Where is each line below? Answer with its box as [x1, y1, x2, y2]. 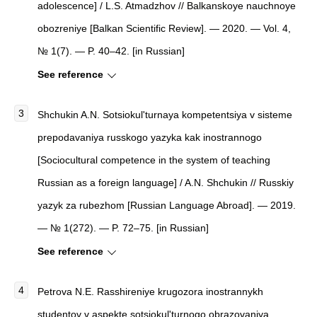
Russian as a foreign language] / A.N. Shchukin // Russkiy [38, 177, 294, 188]
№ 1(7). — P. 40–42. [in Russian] [38, 45, 185, 57]
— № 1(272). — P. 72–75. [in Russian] [38, 222, 209, 234]
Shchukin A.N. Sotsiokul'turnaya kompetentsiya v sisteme [38, 109, 292, 120]
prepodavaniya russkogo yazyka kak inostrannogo [38, 132, 262, 143]
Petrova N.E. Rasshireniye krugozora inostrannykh [38, 286, 263, 297]
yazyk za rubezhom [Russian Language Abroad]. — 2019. [38, 200, 296, 211]
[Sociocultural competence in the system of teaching [38, 154, 270, 166]
